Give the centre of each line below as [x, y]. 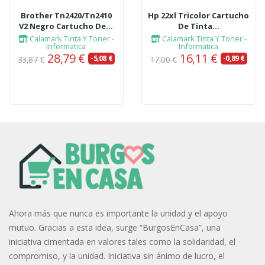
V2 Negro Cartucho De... [66, 26]
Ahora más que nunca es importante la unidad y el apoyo [118, 213]
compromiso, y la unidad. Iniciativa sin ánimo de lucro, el [117, 256]
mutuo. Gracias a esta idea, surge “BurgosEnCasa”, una [115, 227]
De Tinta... [198, 26]
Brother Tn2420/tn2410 [66, 15]
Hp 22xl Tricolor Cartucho [199, 15]
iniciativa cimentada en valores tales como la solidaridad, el [122, 241]
